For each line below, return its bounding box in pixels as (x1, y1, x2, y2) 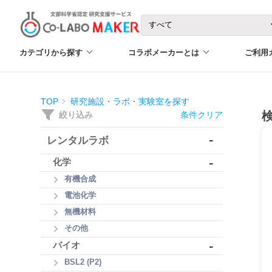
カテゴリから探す (19, 47, 83, 58)
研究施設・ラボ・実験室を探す (70, 97, 190, 106)
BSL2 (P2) (62, 257, 102, 267)
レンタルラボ (47, 135, 109, 146)
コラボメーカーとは (127, 47, 199, 58)
